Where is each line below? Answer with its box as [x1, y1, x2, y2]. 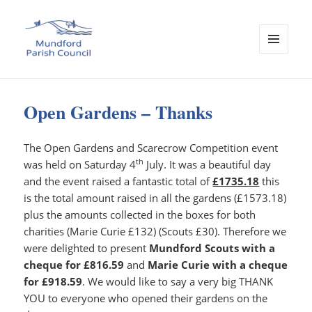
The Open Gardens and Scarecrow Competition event [24, 141, 279, 155]
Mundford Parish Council [24, 76, 214, 97]
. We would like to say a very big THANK [82, 274, 274, 289]
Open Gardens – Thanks [24, 99, 213, 126]
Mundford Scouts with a [149, 241, 276, 256]
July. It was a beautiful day [143, 157, 272, 172]
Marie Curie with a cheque [148, 258, 288, 272]
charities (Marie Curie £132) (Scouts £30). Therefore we [24, 224, 287, 239]
